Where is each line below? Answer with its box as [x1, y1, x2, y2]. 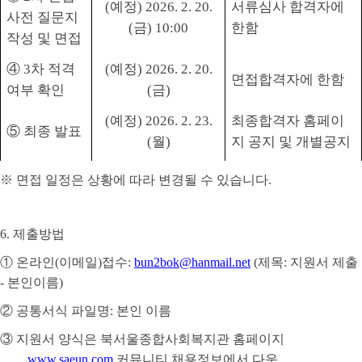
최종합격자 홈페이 [230, 113, 344, 129]
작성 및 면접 [6, 31, 82, 47]
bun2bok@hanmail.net [134, 255, 250, 270]
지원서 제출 [290, 255, 358, 270]
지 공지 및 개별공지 [230, 134, 351, 150]
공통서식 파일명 [16, 304, 110, 318]
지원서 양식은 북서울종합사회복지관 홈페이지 [16, 332, 284, 347]
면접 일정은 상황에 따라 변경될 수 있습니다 [16, 173, 268, 187]
